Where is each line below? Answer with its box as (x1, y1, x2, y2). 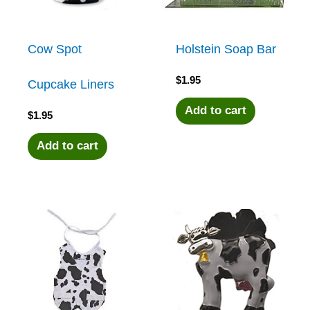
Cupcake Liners (28, 77, 115, 91)
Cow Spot (28, 42, 82, 56)
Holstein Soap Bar (176, 42, 277, 56)
